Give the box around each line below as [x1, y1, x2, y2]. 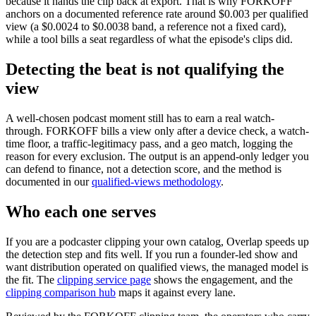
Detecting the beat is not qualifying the [6, 59, 284, 78]
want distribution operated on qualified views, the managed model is [6, 260, 308, 273]
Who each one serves [6, 202, 156, 221]
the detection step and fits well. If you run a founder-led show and [6, 248, 298, 260]
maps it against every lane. [116, 286, 236, 298]
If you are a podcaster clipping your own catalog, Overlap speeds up [6, 235, 309, 248]
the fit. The [6, 273, 54, 286]
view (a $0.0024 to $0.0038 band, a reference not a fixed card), [6, 20, 286, 32]
